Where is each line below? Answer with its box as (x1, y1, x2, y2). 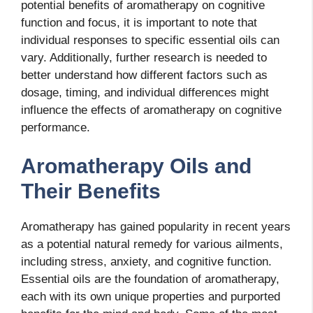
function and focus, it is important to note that (21, 15, 257, 29)
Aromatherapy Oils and (21, 154, 252, 178)
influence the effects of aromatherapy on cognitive (21, 103, 282, 117)
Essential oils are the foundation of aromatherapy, (21, 272, 279, 286)
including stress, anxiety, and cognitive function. (21, 255, 272, 269)
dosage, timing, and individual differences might (21, 85, 269, 99)
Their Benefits (21, 180, 161, 203)
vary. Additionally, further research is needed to (21, 50, 267, 64)
